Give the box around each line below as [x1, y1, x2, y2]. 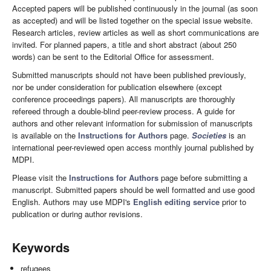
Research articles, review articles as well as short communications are [12, 27, 259, 39]
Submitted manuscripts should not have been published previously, [12, 69, 246, 81]
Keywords [12, 238, 70, 256]
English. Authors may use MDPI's [12, 196, 133, 208]
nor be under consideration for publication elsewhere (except [12, 81, 222, 93]
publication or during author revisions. [12, 208, 143, 220]
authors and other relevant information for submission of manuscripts [12, 117, 253, 129]
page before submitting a [158, 172, 247, 184]
